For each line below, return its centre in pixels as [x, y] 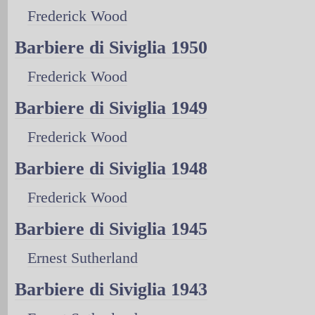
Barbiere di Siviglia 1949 [111, 108]
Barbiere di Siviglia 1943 [111, 289]
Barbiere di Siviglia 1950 [111, 47]
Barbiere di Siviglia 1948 [111, 168]
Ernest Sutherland [83, 257]
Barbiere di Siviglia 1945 [111, 229]
